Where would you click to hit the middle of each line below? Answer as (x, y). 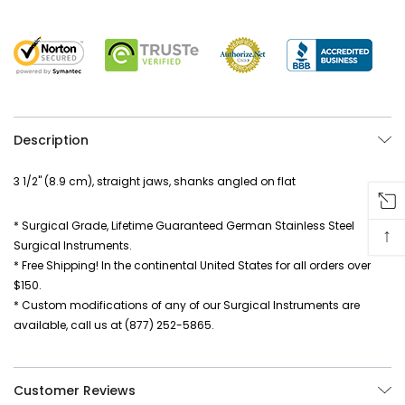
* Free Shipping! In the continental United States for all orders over (192, 265)
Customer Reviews (75, 390)
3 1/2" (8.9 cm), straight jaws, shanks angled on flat (155, 181)
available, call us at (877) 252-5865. (114, 325)
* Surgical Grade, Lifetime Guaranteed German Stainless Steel (184, 225)
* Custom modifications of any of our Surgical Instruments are (187, 305)
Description (51, 140)
